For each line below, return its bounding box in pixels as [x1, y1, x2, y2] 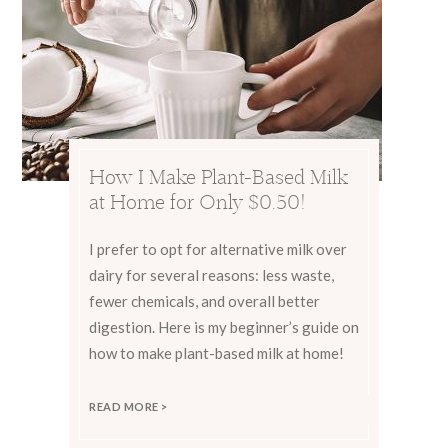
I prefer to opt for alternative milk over [89, 240, 347, 258]
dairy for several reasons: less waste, [89, 266, 334, 284]
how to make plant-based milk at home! [89, 344, 344, 362]
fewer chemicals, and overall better [89, 292, 320, 310]
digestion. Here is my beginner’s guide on [89, 318, 359, 336]
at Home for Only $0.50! [89, 189, 306, 214]
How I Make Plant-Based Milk [89, 164, 348, 189]
